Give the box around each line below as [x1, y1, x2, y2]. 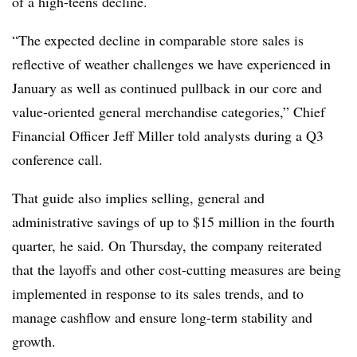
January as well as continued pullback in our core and [12, 78, 322, 97]
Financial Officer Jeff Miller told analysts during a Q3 [12, 126, 324, 145]
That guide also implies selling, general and [12, 188, 265, 207]
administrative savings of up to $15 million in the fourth [12, 212, 335, 231]
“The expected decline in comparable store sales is [12, 30, 304, 49]
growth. [12, 331, 61, 351]
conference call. [12, 150, 108, 169]
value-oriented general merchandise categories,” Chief [12, 102, 325, 121]
